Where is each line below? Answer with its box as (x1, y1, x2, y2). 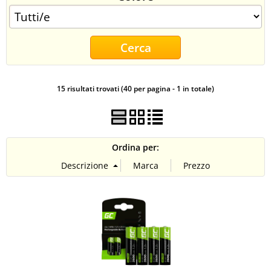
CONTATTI (9, 15, 53, 27)
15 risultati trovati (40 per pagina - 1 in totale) (57, 83, 214, 93)
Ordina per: (112, 142, 159, 153)
